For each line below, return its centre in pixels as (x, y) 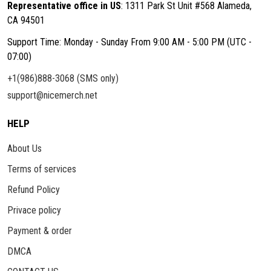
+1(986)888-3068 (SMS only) (63, 78)
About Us (24, 149)
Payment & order (40, 231)
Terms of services (42, 169)
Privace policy (34, 210)
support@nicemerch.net (52, 95)
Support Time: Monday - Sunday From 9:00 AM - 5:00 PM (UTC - (129, 42)
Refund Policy (34, 190)
